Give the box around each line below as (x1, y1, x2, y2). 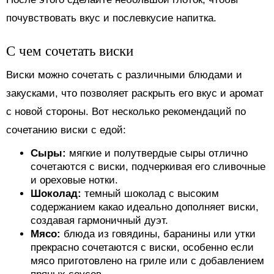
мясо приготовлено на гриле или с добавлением (31, 254, 264, 267)
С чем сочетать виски (6, 40, 133, 59)
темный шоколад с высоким (84, 187, 219, 199)
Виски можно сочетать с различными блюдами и (6, 68, 242, 81)
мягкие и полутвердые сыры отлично (69, 147, 248, 159)
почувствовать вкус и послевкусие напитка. (6, 12, 217, 24)
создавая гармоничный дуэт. (31, 214, 168, 226)
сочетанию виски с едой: (6, 124, 126, 136)
